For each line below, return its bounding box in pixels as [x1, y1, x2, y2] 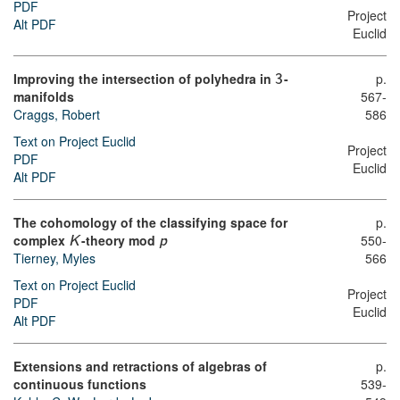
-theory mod [81, 230, 160, 249]
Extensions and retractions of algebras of [13, 357, 267, 376]
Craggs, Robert [13, 104, 100, 123]
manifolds [13, 87, 74, 105]
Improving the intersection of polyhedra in [13, 69, 275, 87]
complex [13, 230, 69, 249]
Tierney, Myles [13, 249, 96, 268]
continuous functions [13, 375, 146, 394]
